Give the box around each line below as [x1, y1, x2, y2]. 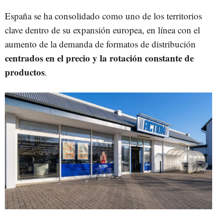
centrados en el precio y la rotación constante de [5, 51, 194, 64]
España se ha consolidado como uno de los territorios [5, 9, 202, 22]
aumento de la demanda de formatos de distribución [5, 37, 196, 50]
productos [5, 65, 45, 78]
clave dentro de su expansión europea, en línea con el [5, 23, 200, 36]
